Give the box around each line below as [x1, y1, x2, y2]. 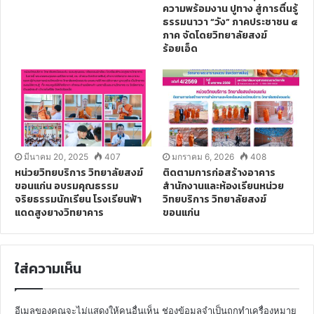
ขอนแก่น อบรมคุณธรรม [15, 179, 118, 193]
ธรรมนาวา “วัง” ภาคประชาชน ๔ [163, 15, 298, 29]
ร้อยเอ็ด [163, 41, 198, 56]
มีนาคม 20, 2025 [24, 151, 88, 162]
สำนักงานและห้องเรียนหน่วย [163, 179, 284, 193]
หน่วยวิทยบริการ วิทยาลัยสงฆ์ [15, 165, 143, 180]
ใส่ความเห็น [15, 258, 81, 279]
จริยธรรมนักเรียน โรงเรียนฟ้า [15, 192, 142, 207]
